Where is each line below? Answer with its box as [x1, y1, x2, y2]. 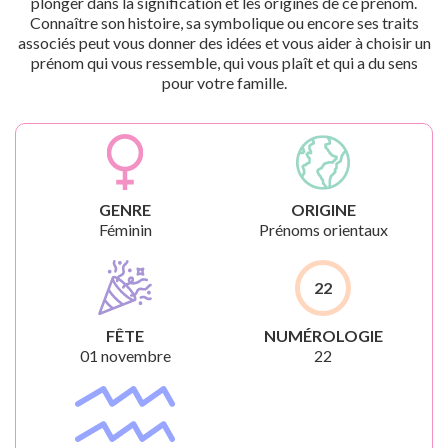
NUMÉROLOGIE [263, 326, 383, 345]
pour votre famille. [161, 73, 287, 92]
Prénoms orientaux [258, 220, 388, 239]
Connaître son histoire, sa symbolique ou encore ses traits [29, 13, 419, 32]
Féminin [98, 220, 152, 239]
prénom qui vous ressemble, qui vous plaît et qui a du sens [30, 53, 418, 72]
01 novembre [79, 346, 171, 365]
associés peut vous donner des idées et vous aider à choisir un [17, 33, 431, 52]
